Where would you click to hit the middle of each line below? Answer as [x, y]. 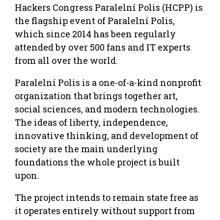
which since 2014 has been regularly [95, 34]
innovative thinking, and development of [107, 135]
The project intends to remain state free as [107, 197]
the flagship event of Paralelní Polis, [95, 20]
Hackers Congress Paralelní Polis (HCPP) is [109, 7]
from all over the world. [66, 60]
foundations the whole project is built [97, 162]
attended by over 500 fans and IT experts [103, 47]
